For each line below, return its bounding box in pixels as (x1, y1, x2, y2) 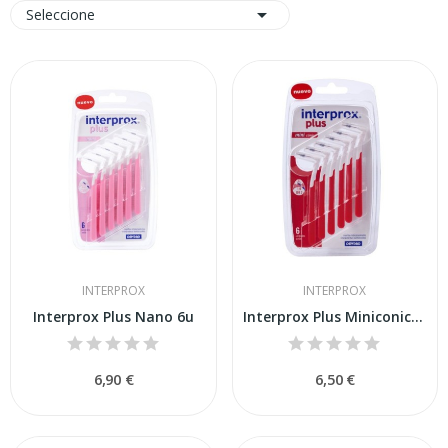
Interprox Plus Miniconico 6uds (410, 307, 423, 327)
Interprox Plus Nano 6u (32, 307, 194, 327)
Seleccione (26, 4, 95, 24)
